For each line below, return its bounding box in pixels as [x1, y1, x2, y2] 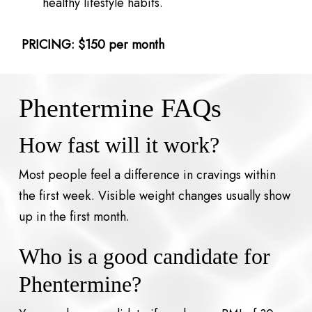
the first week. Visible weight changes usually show [18, 187, 290, 205]
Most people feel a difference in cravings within [18, 166, 276, 185]
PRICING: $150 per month [22, 36, 169, 54]
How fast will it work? [18, 132, 219, 158]
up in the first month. [18, 208, 130, 226]
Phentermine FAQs [18, 93, 221, 123]
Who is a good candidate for [18, 243, 270, 269]
